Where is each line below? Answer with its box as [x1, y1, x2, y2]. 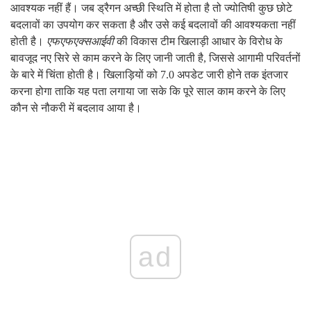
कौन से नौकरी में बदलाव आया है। [10, 102, 142, 115]
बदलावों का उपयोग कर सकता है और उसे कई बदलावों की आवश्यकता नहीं [10, 19, 296, 31]
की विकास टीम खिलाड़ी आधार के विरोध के [114, 35, 283, 48]
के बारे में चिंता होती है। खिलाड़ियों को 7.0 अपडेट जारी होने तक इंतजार [10, 69, 288, 81]
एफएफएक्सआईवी [47, 35, 114, 48]
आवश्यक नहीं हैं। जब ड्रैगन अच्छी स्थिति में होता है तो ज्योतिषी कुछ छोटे [10, 2, 292, 15]
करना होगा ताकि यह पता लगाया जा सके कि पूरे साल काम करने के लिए [10, 85, 285, 98]
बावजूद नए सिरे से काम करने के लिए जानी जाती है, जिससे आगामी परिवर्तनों [10, 52, 301, 65]
